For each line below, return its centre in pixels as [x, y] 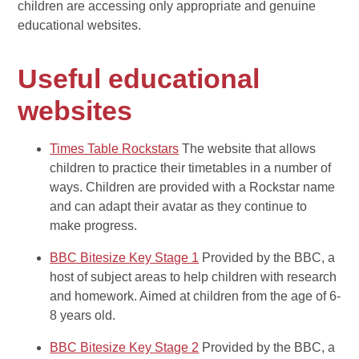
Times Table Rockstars [115, 149]
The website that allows [249, 149]
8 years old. [83, 316]
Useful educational [139, 79]
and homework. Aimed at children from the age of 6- [196, 296]
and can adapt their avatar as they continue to [179, 207]
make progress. [94, 226]
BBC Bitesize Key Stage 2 [125, 348]
